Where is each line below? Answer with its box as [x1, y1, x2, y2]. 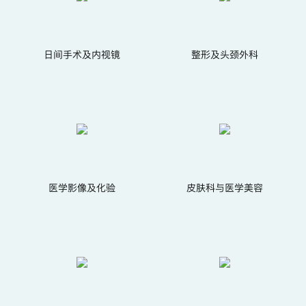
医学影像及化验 [48, 182, 115, 193]
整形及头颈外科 [191, 49, 258, 60]
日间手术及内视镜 [43, 49, 120, 60]
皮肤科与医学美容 [186, 182, 263, 193]
